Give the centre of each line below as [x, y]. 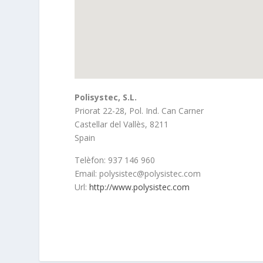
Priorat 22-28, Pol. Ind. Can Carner [139, 111]
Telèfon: [92, 160]
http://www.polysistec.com [140, 187]
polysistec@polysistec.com [150, 173]
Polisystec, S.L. [106, 97]
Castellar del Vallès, [112, 124]
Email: [87, 173]
